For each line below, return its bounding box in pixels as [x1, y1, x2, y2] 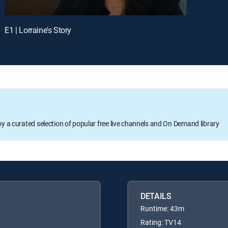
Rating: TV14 [140, 217, 181, 227]
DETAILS [140, 190, 172, 202]
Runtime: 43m [140, 203, 184, 213]
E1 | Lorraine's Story [5, 24, 71, 36]
